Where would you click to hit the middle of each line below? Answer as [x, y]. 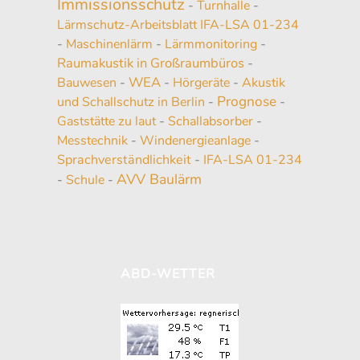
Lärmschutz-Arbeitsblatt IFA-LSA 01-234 [178, 25]
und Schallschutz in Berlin [131, 102]
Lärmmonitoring [211, 44]
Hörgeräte [201, 82]
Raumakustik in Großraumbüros [150, 63]
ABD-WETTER [168, 274]
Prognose [246, 101]
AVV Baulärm [159, 179]
